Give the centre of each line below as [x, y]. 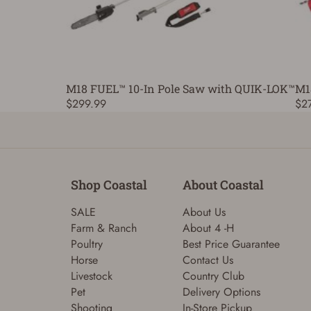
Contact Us [208, 260]
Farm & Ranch [104, 228]
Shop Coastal [109, 185]
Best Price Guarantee [231, 244]
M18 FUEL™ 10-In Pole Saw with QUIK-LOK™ [180, 89]
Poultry [87, 244]
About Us [204, 212]
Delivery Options [221, 292]
